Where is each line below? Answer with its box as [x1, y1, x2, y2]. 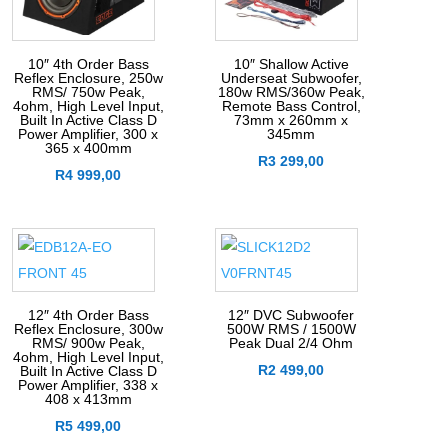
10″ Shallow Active [233, 56, 349, 73]
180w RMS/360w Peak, [217, 84, 365, 101]
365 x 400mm [44, 140, 132, 157]
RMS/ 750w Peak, [31, 84, 145, 101]
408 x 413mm [44, 391, 132, 408]
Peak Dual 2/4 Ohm [229, 335, 354, 352]
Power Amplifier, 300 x [18, 126, 159, 143]
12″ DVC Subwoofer [228, 307, 355, 324]
